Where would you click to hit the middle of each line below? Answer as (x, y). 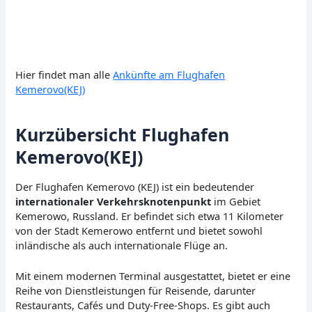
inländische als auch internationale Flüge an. (122, 245)
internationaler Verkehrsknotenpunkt (114, 202)
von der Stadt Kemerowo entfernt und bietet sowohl (139, 231)
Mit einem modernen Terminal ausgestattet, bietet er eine (153, 276)
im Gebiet (236, 202)
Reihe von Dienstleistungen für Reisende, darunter (136, 291)
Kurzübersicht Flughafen (123, 134)
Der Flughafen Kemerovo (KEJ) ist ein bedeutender (135, 187)
